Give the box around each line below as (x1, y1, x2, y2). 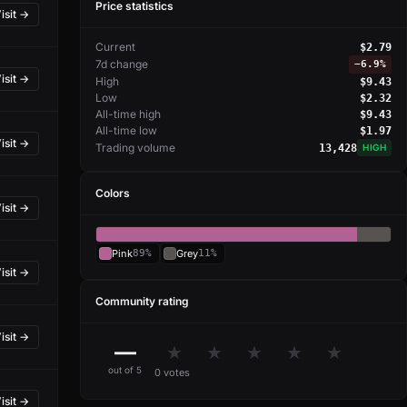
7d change (95, 57, 148, 71)
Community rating (95, 294, 189, 308)
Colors (95, 186, 130, 200)
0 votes (154, 365, 190, 379)
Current (95, 40, 135, 54)
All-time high (95, 107, 161, 121)
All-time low (95, 124, 157, 137)
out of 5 (108, 364, 142, 375)
